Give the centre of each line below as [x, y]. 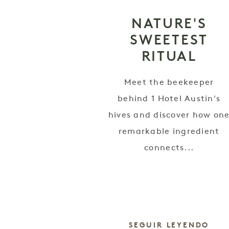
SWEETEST [169, 39]
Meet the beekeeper [169, 83]
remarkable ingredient [169, 132]
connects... [169, 148]
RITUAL [169, 56]
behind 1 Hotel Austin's [169, 99]
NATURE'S [169, 23]
